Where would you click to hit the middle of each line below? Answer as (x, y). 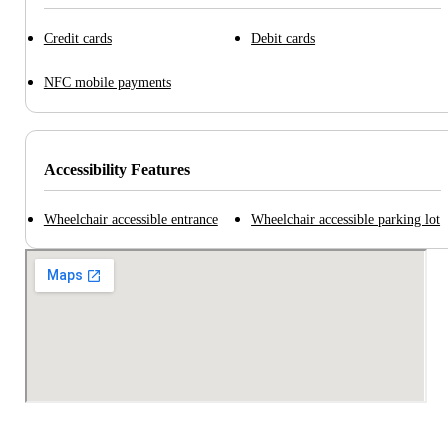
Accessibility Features (116, 169)
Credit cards (77, 37)
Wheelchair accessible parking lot (346, 219)
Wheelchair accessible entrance (130, 219)
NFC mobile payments (107, 82)
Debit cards (283, 37)
